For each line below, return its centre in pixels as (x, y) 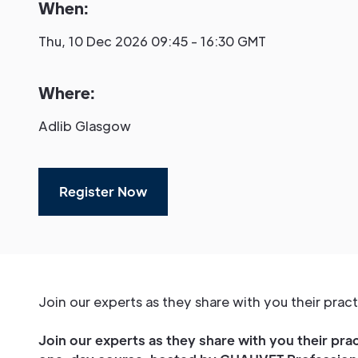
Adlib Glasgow (85, 126)
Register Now (103, 191)
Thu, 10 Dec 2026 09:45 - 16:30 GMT (152, 41)
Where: (67, 92)
